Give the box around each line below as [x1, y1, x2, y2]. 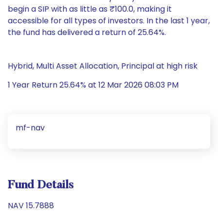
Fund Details [8, 180, 73, 191]
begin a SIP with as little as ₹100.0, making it [8, 3, 172, 15]
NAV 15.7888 [8, 200, 54, 211]
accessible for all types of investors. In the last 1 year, [8, 15, 210, 26]
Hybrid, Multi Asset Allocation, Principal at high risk [8, 60, 198, 72]
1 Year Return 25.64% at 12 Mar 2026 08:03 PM [8, 79, 179, 91]
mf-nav [16, 122, 45, 133]
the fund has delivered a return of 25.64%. [8, 27, 166, 38]
